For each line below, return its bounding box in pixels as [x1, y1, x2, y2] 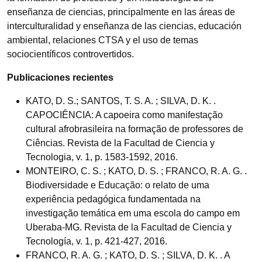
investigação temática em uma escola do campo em [26, 208, 240, 219]
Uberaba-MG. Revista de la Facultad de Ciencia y [26, 222, 232, 233]
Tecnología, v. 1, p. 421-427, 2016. [26, 236, 167, 247]
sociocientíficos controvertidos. [7, 49, 134, 60]
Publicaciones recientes [7, 73, 113, 83]
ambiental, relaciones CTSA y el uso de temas [7, 35, 198, 46]
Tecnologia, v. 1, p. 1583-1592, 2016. [26, 152, 178, 163]
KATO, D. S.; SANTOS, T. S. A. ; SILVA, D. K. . [26, 96, 216, 106]
